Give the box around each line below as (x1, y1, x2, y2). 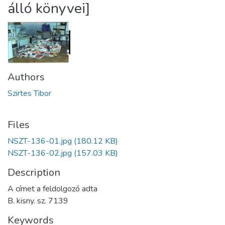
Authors (8, 70, 45, 84)
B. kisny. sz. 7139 (8, 195, 68, 206)
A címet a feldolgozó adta (8, 183, 97, 194)
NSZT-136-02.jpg (8, 148, 72, 159)
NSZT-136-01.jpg (8, 136, 72, 147)
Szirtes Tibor (8, 88, 51, 99)
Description (8, 166, 60, 179)
